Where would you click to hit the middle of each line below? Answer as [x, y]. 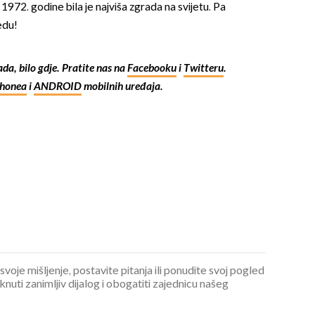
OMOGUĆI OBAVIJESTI [157, 127]
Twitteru [203, 68]
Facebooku [152, 68]
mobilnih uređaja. [122, 86]
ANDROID [57, 86]
